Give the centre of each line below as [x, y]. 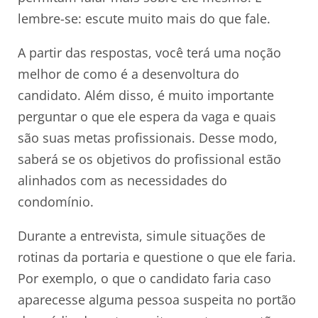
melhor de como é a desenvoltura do [128, 73]
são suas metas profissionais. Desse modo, [148, 137]
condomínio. [56, 201]
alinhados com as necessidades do [122, 180]
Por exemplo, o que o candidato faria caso [144, 278]
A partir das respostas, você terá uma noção [149, 52]
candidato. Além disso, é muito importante [146, 95]
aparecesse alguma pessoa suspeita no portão [157, 299]
